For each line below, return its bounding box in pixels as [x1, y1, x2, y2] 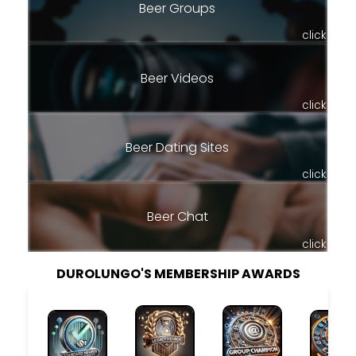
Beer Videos [141, 68, 214, 87]
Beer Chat [146, 207, 208, 226]
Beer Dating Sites [126, 137, 229, 157]
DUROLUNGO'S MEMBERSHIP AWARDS [56, 264, 300, 283]
